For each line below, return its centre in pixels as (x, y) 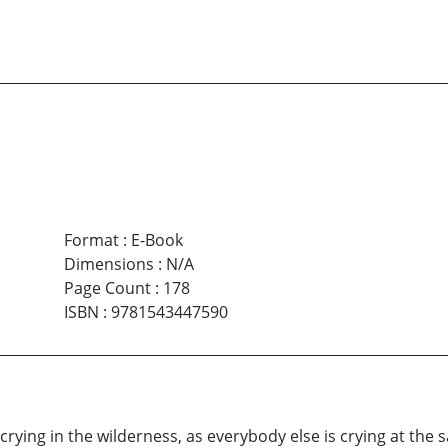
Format (91, 240)
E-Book (156, 240)
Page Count (107, 288)
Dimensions (108, 264)
